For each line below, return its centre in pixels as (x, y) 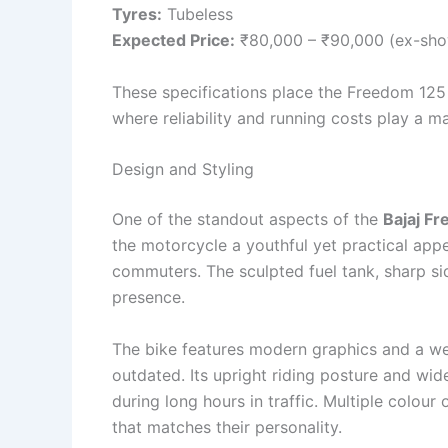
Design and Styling (183, 169)
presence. (148, 297)
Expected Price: (173, 40)
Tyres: (137, 14)
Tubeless (197, 14)
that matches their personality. (227, 426)
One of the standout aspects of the (247, 219)
